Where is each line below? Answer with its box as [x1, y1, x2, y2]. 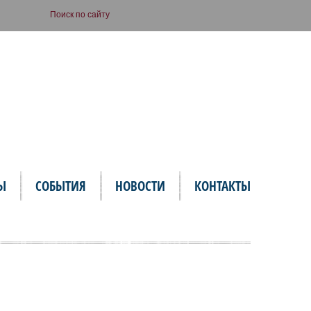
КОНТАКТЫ [194, 177, 251, 195]
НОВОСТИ [115, 177, 165, 195]
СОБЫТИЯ [35, 177, 86, 195]
